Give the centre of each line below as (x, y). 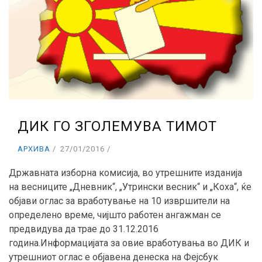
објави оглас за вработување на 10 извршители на (119, 201)
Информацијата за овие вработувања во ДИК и (145, 243)
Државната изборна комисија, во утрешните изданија (125, 173)
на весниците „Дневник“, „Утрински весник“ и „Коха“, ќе (130, 187)
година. (25, 243)
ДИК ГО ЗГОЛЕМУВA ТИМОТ (117, 127)
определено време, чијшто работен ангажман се (115, 215)
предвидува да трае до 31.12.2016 (84, 229)
